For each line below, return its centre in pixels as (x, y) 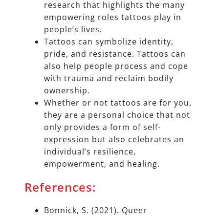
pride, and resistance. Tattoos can (115, 54)
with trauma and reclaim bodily (109, 78)
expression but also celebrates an (114, 140)
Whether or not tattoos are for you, (118, 103)
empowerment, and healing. (102, 164)
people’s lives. (74, 30)
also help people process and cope (116, 66)
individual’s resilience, (90, 152)
